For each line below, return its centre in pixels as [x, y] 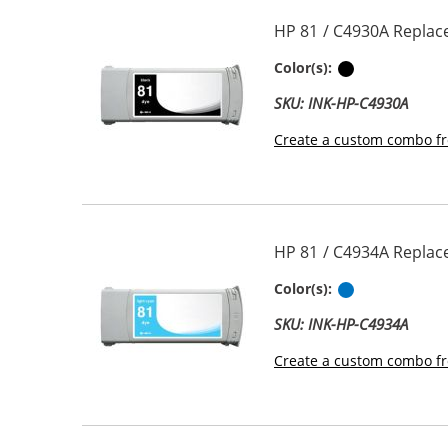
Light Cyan [393, 288]
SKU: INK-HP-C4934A [341, 324]
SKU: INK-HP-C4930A [341, 103]
